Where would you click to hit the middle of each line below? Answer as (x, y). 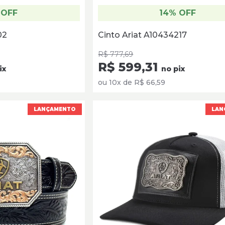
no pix (173, 69)
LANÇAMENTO (55, 109)
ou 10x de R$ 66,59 (132, 82)
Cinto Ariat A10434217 (143, 35)
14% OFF (178, 13)
